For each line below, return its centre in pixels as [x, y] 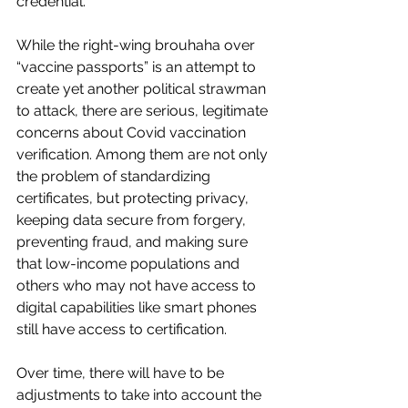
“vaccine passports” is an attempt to [138, 67]
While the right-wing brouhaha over [138, 46]
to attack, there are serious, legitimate [144, 111]
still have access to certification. [123, 330]
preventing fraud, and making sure [134, 242]
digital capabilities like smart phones [138, 308]
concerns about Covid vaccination [133, 133]
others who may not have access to [138, 286]
